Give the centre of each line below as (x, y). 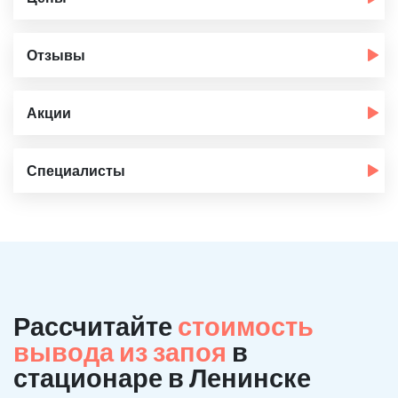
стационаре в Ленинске (162, 377)
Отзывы (56, 55)
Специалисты (76, 170)
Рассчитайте (96, 326)
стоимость (246, 326)
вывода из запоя (123, 351)
